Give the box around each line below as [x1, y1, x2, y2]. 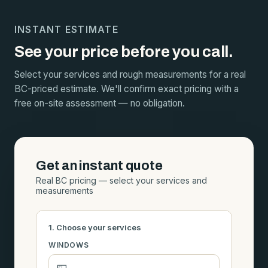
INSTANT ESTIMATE [14, 23, 118, 35]
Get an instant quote [36, 158, 163, 173]
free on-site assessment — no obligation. [14, 97, 185, 109]
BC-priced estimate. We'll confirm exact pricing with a [14, 83, 239, 95]
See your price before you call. [14, 42, 233, 60]
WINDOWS [48, 240, 89, 249]
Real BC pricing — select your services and [36, 175, 207, 185]
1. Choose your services [48, 222, 141, 232]
